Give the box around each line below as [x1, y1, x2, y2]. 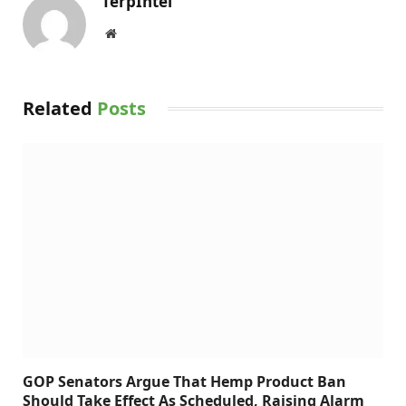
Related [23, 95, 97, 121]
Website [115, 25, 156, 39]
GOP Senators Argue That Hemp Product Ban [23, 371, 346, 391]
